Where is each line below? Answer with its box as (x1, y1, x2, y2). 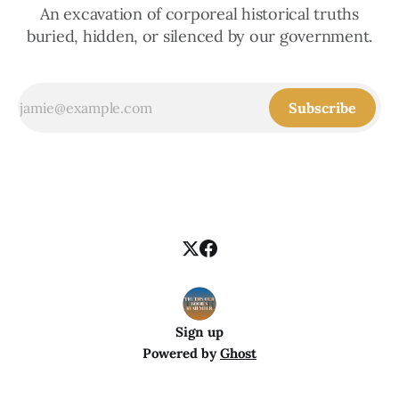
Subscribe (289, 99, 356, 118)
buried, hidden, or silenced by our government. (26, 26, 373, 47)
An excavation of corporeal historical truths (40, 4, 359, 25)
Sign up (175, 323, 224, 341)
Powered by (142, 345, 220, 362)
